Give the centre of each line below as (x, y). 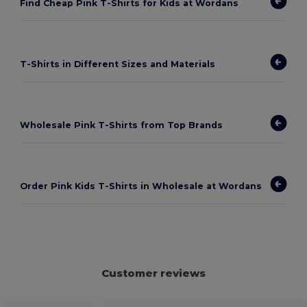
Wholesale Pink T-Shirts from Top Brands (122, 125)
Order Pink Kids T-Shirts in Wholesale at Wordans (141, 186)
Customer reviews (154, 273)
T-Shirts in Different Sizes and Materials (118, 64)
